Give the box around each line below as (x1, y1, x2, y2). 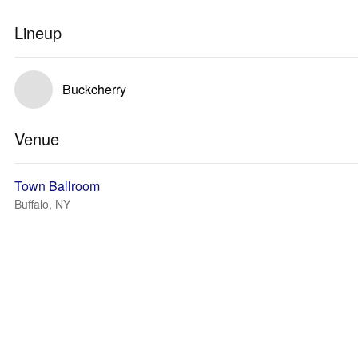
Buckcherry (62, 80, 126, 98)
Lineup (14, 21, 62, 44)
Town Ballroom (14, 177, 100, 195)
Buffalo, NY (14, 196, 70, 212)
